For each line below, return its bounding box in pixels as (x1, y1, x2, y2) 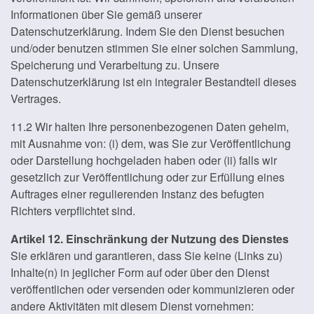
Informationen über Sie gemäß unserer (11, 6, 202, 22)
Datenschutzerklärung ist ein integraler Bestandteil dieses (11, 74, 296, 90)
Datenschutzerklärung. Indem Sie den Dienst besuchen (11, 23, 285, 39)
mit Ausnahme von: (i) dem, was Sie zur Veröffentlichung (11, 135, 291, 151)
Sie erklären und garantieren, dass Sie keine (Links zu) (11, 247, 282, 264)
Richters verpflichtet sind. (11, 203, 135, 219)
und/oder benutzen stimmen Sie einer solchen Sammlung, (11, 40, 298, 56)
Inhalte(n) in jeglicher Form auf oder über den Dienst (11, 264, 269, 280)
